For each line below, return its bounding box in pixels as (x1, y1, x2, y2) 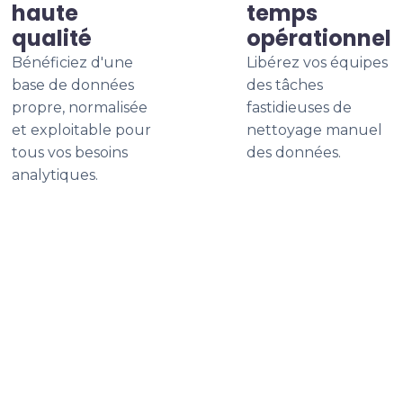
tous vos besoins (12, 144, 128, 161)
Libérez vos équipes (246, 54, 388, 71)
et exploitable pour (12, 121, 151, 139)
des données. (246, 144, 341, 161)
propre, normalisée (12, 99, 148, 116)
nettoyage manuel (246, 121, 382, 139)
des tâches (246, 76, 323, 94)
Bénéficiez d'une (12, 54, 133, 71)
